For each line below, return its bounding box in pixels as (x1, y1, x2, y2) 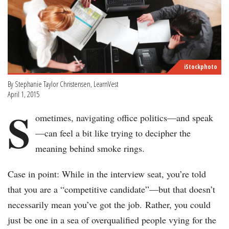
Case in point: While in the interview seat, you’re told (8, 168, 206, 180)
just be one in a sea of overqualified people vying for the (8, 214, 216, 226)
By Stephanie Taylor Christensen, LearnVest (8, 79, 118, 89)
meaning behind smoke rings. (35, 142, 145, 155)
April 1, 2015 (8, 89, 39, 100)
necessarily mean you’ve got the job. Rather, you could (8, 198, 211, 211)
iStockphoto (184, 62, 217, 72)
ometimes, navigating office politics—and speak (35, 111, 213, 124)
